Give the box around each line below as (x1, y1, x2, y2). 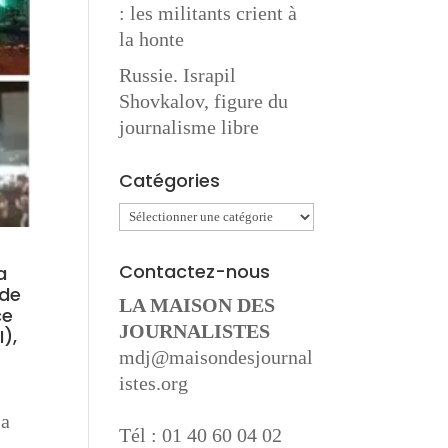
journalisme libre (119, 116, 260, 138)
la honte (119, 28, 185, 50)
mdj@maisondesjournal (119, 346, 314, 368)
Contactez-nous (119, 259, 271, 284)
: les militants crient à (119, 2, 298, 24)
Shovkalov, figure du (119, 90, 289, 112)
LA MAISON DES (119, 294, 276, 316)
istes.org (119, 372, 189, 394)
